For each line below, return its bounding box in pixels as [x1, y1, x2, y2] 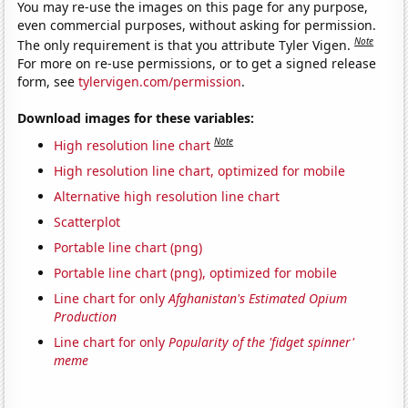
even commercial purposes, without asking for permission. [17, 16, 377, 35]
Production [54, 307, 117, 325]
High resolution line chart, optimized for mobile [54, 161, 346, 179]
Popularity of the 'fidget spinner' [168, 332, 355, 351]
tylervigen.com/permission [78, 73, 242, 91]
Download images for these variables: [17, 109, 255, 127]
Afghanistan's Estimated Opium [168, 289, 348, 307]
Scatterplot [54, 212, 121, 230]
